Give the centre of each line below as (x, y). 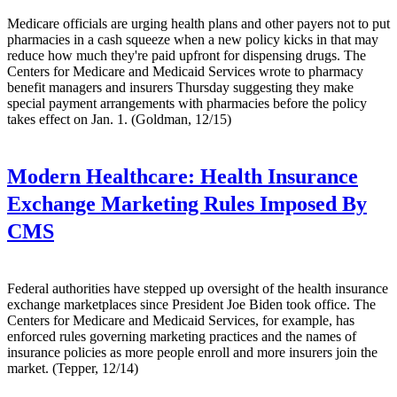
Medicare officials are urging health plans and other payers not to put (198, 23)
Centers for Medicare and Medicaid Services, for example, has (181, 321)
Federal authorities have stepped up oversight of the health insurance (198, 289)
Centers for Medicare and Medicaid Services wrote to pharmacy (185, 71)
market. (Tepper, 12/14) (73, 369)
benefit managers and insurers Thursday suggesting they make (180, 87)
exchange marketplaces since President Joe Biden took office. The (191, 305)
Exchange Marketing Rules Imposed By (187, 203)
